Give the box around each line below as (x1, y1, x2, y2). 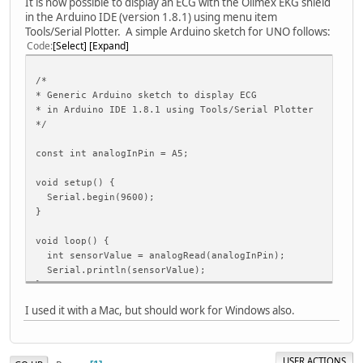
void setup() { (36, 176, 115, 188)
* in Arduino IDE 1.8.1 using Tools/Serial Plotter (36, 103, 314, 115)
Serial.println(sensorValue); (36, 263, 206, 275)
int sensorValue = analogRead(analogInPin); (36, 249, 285, 261)
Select (56, 38, 83, 53)
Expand (92, 38, 126, 53)
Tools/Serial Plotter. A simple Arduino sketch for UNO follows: (25, 23, 331, 39)
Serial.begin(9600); (36, 190, 155, 203)
